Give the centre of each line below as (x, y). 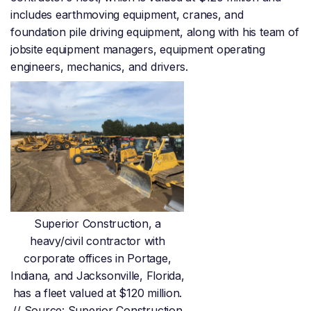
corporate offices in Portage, (98, 259)
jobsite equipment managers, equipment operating (138, 50)
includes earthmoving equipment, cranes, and (127, 15)
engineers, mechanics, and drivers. (101, 67)
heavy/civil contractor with (98, 241)
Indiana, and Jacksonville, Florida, (98, 276)
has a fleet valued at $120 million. (98, 293)
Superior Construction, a (98, 224)
